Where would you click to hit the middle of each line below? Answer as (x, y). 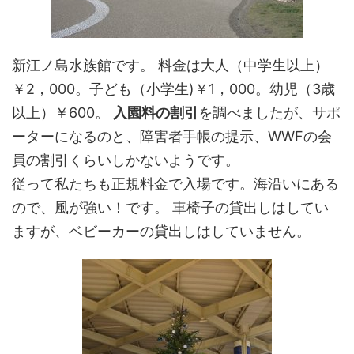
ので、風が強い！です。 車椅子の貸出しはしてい (170, 207)
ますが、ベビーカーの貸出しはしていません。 (165, 231)
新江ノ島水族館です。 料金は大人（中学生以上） (170, 65)
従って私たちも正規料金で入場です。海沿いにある (175, 184)
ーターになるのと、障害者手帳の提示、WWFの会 (172, 136)
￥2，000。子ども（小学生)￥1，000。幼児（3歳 (173, 89)
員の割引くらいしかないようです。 (126, 160)
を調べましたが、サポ (269, 113)
